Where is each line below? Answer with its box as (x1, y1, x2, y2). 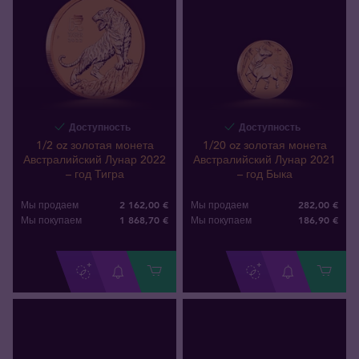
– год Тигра (65, 166, 124, 181)
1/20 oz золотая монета (202, 137, 327, 152)
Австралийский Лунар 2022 (23, 151, 166, 167)
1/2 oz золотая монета (35, 137, 154, 152)
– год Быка (236, 166, 292, 181)
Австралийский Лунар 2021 (193, 151, 336, 167)
